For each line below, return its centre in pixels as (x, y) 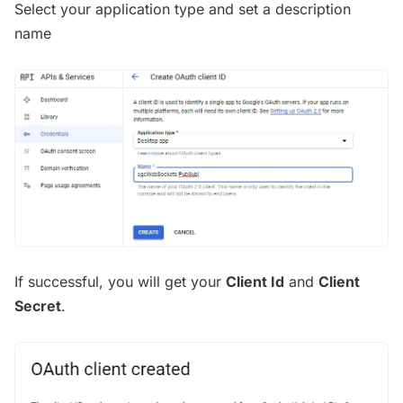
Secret (38, 306)
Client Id (255, 282)
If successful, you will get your (120, 282)
